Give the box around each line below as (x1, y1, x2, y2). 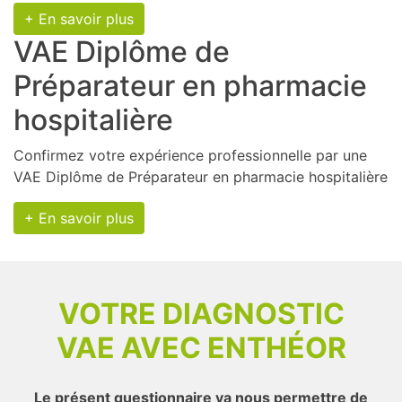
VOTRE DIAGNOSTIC (57, 296, 345, 331)
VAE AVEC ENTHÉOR (56, 330, 346, 365)
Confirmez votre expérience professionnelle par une (13, 146, 367, 164)
